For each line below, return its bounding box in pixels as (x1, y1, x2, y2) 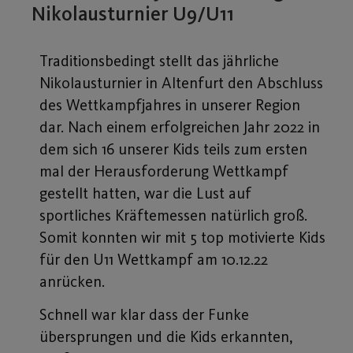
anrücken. (39, 271, 109, 291)
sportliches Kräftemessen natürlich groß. (39, 205, 307, 225)
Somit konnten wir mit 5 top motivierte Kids (39, 227, 325, 247)
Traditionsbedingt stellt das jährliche (39, 50, 279, 70)
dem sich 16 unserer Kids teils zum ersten (39, 139, 307, 158)
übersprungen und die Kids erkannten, (39, 327, 293, 347)
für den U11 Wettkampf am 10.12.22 (39, 249, 268, 269)
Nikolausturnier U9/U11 (32, 2, 234, 25)
